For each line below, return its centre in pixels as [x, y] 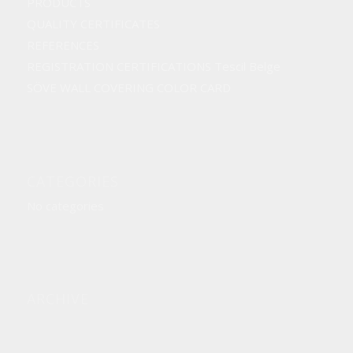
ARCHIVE [58, 298]
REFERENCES [63, 45]
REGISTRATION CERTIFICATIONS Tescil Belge [153, 67]
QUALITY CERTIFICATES [93, 24]
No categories [65, 205]
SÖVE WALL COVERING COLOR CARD [128, 88]
